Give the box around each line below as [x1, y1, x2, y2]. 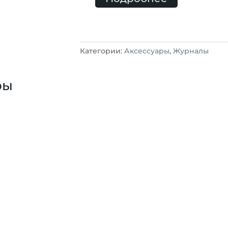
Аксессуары [124, 46, 169, 55]
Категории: [79, 46, 124, 55]
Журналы [173, 46, 209, 55]
